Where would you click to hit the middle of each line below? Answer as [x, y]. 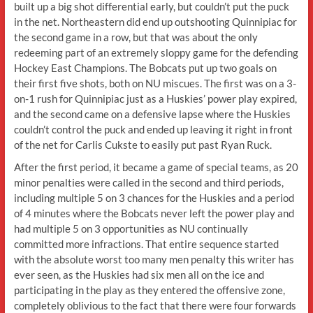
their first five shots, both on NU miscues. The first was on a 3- [155, 83]
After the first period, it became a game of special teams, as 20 [156, 167]
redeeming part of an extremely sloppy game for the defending [156, 52]
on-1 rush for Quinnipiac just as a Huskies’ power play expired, [155, 98]
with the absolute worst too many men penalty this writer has [154, 259]
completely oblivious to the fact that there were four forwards [155, 305]
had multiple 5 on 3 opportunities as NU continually [131, 228]
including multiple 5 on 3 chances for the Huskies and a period [154, 197]
